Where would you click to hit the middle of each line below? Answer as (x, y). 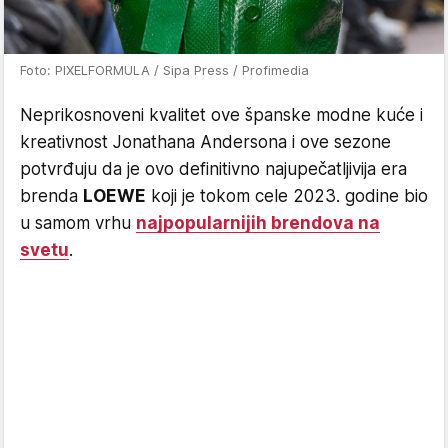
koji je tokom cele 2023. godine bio (287, 195)
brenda (51, 195)
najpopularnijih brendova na (258, 222)
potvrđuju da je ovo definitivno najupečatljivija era (213, 168)
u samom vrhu (78, 222)
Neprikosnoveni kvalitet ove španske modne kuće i (221, 114)
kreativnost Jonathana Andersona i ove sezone (205, 141)
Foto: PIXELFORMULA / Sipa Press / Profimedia (164, 69)
